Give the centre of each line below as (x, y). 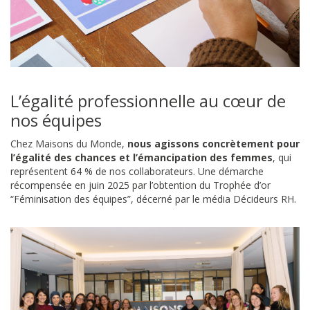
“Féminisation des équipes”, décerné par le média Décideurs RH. (153, 199)
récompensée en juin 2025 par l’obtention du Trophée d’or (140, 185)
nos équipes (56, 120)
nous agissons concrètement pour (213, 143)
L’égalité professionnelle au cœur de (148, 100)
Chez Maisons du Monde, (69, 143)
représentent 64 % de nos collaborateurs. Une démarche (137, 171)
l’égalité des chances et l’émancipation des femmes (142, 157)
